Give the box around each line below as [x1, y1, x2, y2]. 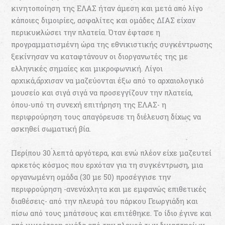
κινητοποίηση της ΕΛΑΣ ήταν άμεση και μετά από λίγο [11, 4, 203, 14]
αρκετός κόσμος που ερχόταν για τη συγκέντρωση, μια [11, 160, 203, 170]
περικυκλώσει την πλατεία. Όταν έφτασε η [11, 28, 161, 38]
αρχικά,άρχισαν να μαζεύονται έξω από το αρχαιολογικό [11, 76, 204, 86]
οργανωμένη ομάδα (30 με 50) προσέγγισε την [11, 172, 171, 182]
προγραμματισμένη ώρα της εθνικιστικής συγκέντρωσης [11, 40, 213, 50]
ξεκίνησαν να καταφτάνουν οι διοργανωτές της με [11, 52, 188, 62]
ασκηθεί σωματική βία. [11, 124, 91, 134]
